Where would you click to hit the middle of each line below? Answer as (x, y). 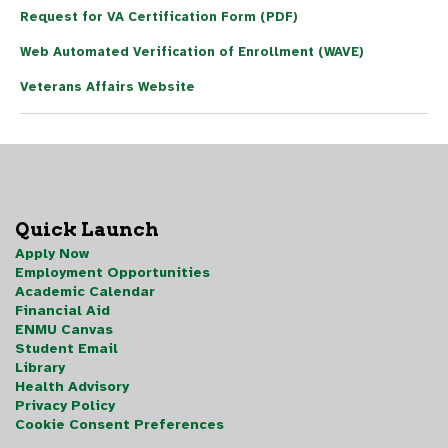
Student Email (66, 348)
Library (40, 367)
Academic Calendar (85, 291)
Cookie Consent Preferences (119, 424)
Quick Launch (87, 229)
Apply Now (52, 253)
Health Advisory (72, 386)
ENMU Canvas (64, 329)
